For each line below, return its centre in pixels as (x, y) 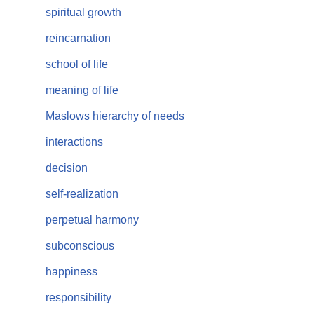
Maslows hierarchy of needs (115, 116)
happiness (71, 272)
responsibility (78, 298)
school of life (77, 64)
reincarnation (78, 38)
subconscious (80, 246)
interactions (74, 142)
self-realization (82, 194)
